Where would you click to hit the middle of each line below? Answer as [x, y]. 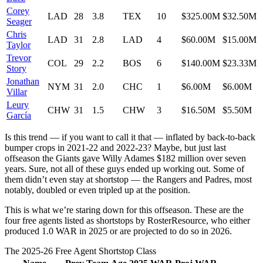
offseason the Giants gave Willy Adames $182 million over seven [125, 158]
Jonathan [23, 81]
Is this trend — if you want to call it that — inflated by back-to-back [130, 137]
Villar [17, 92]
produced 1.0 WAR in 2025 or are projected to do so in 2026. [118, 231]
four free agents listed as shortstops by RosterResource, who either [127, 220]
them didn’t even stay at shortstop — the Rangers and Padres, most [128, 179]
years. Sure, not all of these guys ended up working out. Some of [124, 168]
